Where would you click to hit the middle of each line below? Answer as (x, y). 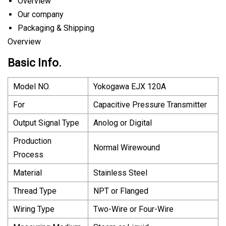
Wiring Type (34, 209)
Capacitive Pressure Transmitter (150, 105)
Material (27, 173)
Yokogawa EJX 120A (130, 87)
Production (32, 141)
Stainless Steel (120, 173)
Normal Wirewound (127, 148)
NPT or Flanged (121, 191)
